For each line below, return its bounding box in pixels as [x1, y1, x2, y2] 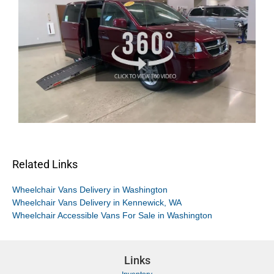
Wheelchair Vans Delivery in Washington [12, 185, 168, 194]
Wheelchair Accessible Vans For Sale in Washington [12, 210, 212, 220]
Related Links [12, 158, 78, 171]
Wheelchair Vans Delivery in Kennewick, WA [12, 198, 182, 207]
